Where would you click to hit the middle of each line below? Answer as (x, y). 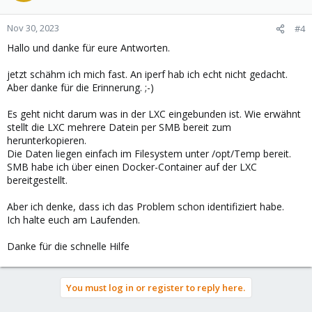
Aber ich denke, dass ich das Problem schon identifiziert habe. (146, 206)
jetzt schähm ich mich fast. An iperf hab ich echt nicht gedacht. (147, 74)
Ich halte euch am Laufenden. (73, 219)
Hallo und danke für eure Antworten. (88, 47)
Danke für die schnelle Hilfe (68, 246)
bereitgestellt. (37, 180)
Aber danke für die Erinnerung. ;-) (80, 87)
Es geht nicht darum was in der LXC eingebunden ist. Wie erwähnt (154, 114)
